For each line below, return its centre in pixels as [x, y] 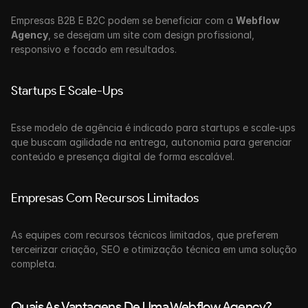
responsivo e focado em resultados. [94, 49]
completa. [34, 264]
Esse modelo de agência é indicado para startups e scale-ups [153, 128]
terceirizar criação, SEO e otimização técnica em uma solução [154, 249]
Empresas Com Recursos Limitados [105, 198]
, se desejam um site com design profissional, [151, 35]
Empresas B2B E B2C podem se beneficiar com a [123, 20]
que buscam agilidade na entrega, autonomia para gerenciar [151, 142]
